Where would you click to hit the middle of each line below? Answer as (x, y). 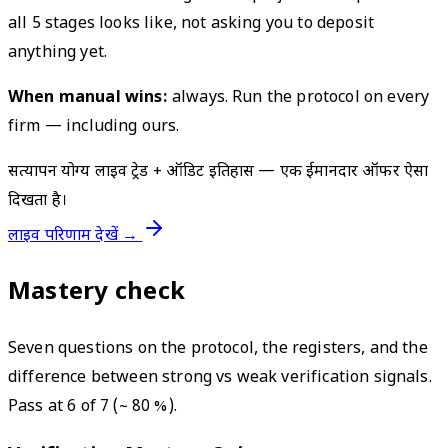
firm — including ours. (94, 127)
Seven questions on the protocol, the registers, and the (218, 349)
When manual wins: (88, 98)
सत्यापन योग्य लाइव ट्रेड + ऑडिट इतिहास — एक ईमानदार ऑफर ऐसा (218, 172)
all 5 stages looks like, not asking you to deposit (191, 24)
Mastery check (97, 292)
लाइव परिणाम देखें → (73, 236)
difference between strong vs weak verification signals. (220, 378)
